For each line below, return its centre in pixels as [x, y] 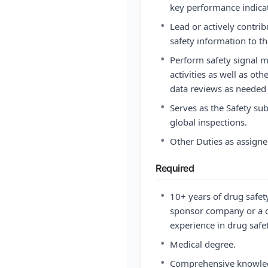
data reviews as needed [218, 89]
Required [175, 168]
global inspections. [208, 122]
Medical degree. [203, 244]
